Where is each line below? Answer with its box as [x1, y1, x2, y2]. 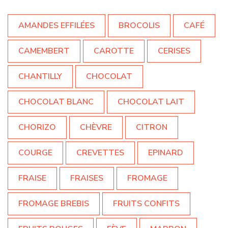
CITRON [136, 121, 167, 133]
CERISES [158, 45, 190, 56]
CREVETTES [76, 147, 124, 158]
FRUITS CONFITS [113, 197, 180, 209]
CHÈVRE [80, 121, 112, 133]
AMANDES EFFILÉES [18, 19, 95, 31]
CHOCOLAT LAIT [118, 96, 184, 107]
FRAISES [70, 172, 103, 184]
